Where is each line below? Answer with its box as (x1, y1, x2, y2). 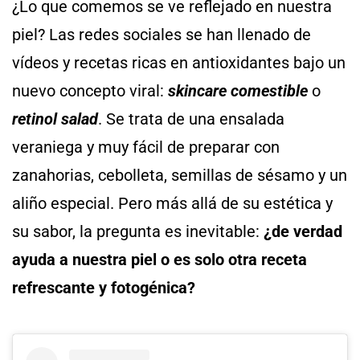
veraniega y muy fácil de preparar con (12, 137, 280, 157)
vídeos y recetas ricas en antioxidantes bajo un (12, 52, 346, 72)
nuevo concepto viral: (12, 80, 168, 100)
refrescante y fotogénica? (12, 277, 195, 297)
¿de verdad (264, 221, 342, 241)
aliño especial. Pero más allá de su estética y (12, 193, 333, 213)
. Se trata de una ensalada (98, 108, 284, 129)
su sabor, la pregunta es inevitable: (12, 221, 264, 241)
